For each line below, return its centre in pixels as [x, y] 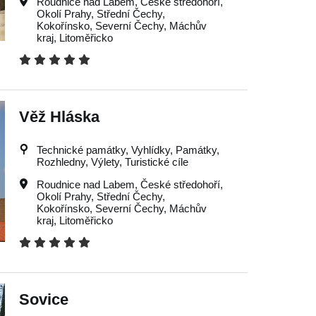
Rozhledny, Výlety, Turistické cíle [112, 162]
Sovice [43, 299]
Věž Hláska [59, 117]
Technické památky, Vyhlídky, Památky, [128, 150]
